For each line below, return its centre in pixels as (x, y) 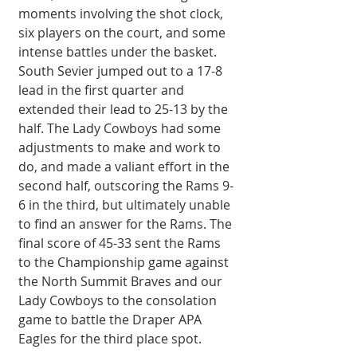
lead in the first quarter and (103, 90)
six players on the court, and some (124, 32)
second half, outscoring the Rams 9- (126, 185)
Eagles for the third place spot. (110, 338)
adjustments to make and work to (121, 147)
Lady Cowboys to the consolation (119, 300)
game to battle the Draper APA (112, 319)
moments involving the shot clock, (122, 13)
